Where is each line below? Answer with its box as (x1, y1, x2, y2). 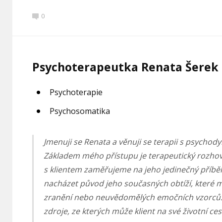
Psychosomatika (50, 105, 111, 116)
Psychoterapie (50, 87, 103, 98)
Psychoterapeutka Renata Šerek (32, 59, 219, 75)
